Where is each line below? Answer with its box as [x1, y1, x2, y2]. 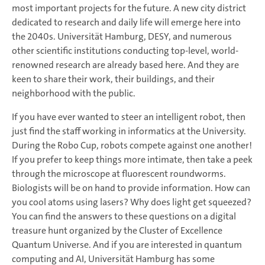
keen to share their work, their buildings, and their [12, 73, 215, 86]
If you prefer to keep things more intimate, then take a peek [12, 153, 253, 166]
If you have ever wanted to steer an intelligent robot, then [12, 111, 245, 124]
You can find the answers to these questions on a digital [12, 210, 236, 223]
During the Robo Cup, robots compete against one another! [12, 139, 252, 152]
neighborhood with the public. [12, 87, 135, 100]
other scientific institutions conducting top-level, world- [12, 44, 238, 57]
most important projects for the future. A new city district [12, 2, 246, 15]
